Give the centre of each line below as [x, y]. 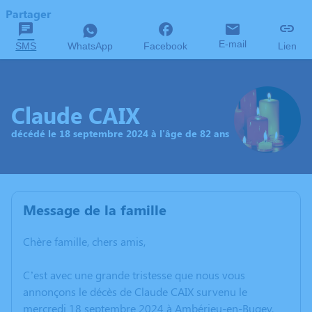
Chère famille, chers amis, [84, 241]
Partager [28, 14]
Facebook [166, 46]
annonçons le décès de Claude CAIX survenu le [135, 291]
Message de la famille [95, 209]
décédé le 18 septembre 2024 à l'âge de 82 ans [120, 133]
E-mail [233, 44]
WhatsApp [90, 46]
